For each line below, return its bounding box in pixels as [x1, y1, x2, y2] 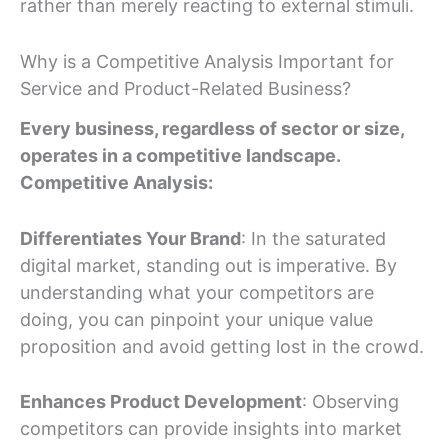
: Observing [302, 391, 399, 413]
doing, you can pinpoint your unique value [20, 308, 373, 330]
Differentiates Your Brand [20, 227, 241, 249]
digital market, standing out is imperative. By [20, 254, 397, 276]
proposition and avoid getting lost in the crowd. [20, 335, 424, 357]
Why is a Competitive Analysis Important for [20, 51, 394, 73]
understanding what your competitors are [20, 281, 374, 303]
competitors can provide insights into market [20, 418, 402, 440]
